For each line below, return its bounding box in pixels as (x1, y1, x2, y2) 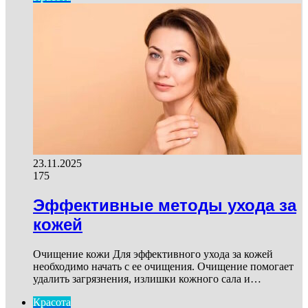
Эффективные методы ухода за (33, 196, 296, 215)
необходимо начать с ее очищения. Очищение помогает (33, 261, 294, 273)
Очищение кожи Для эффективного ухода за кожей (33, 248, 273, 261)
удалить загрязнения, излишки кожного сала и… (33, 273, 261, 285)
